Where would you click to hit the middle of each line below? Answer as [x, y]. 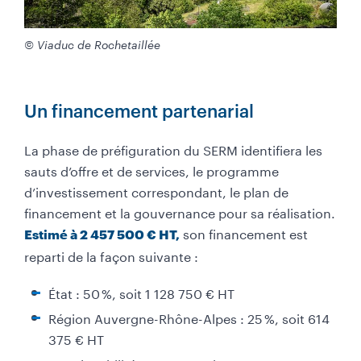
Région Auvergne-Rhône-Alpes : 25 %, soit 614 [189, 317]
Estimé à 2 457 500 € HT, [102, 234]
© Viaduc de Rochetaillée [92, 45]
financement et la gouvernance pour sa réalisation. [180, 212]
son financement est [244, 233]
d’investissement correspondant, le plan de [156, 191]
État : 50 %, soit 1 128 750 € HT [141, 293]
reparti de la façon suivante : [113, 255]
